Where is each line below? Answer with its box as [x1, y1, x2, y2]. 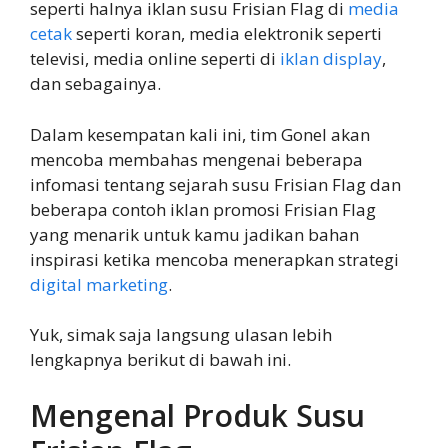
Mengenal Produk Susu [30, 394, 365, 436]
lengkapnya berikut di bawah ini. [30, 348, 291, 372]
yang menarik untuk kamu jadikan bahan [30, 222, 359, 246]
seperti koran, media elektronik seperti [72, 22, 382, 46]
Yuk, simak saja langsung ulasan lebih [30, 323, 332, 347]
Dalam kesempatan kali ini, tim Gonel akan [30, 122, 370, 146]
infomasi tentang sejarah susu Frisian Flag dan [30, 172, 401, 196]
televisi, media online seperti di [30, 47, 280, 71]
